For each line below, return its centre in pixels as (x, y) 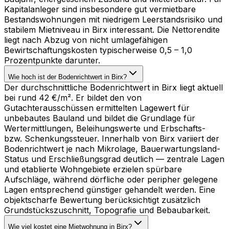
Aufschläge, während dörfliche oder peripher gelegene (111, 179)
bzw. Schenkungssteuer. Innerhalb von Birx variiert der (112, 138)
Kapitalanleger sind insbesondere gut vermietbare (100, 9)
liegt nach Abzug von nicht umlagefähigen (86, 40)
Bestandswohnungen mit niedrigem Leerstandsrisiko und (113, 19)
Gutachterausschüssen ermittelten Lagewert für (97, 108)
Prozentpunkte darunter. (52, 60)
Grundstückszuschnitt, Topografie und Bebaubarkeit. (107, 210)
